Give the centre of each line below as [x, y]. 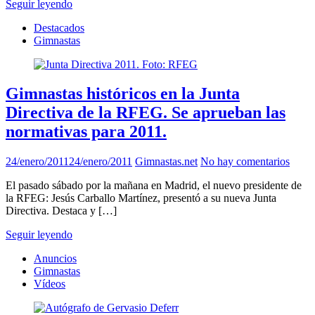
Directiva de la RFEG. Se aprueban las [146, 113]
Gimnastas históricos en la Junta [123, 94]
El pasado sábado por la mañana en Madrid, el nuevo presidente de [154, 186]
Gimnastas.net [166, 162]
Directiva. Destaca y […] [61, 211]
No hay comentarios [245, 162]
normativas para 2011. [86, 132]
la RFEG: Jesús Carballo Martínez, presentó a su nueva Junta [141, 198]
